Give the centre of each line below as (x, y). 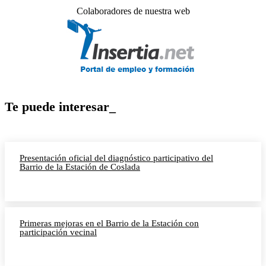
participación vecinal (58, 232)
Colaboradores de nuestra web (133, 11)
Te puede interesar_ (60, 107)
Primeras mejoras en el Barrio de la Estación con (109, 224)
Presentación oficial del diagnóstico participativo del (116, 158)
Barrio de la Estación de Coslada (80, 167)
